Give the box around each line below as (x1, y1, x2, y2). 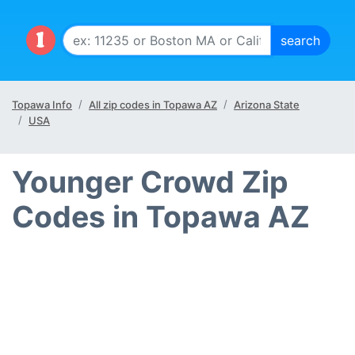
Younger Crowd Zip (12, 164, 288, 200)
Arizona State (234, 98, 300, 111)
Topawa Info (12, 98, 72, 111)
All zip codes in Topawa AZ (89, 98, 217, 111)
